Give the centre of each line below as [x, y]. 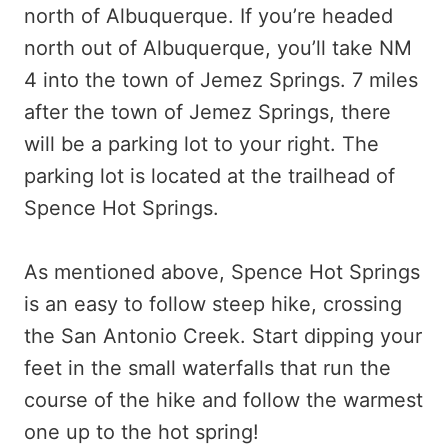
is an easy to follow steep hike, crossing [213, 304]
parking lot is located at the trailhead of [209, 176]
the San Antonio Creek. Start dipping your [223, 336]
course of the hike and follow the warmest [223, 400]
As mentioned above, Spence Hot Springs [222, 272]
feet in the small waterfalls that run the [207, 368]
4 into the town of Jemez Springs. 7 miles [221, 80]
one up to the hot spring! [141, 432]
